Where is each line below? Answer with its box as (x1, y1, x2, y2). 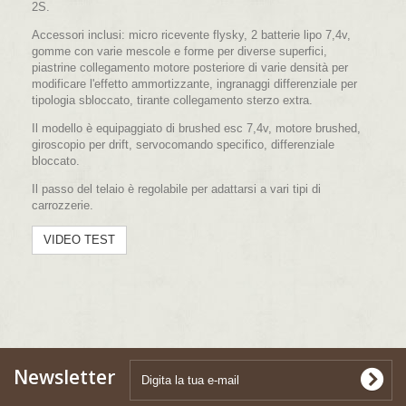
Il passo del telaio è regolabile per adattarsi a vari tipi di (32, 181, 321, 196)
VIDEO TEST (43, 232, 115, 246)
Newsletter (14, 363, 115, 390)
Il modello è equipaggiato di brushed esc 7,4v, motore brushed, (32, 121, 361, 135)
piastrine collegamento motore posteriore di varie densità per (32, 60, 348, 74)
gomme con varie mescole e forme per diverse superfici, (32, 43, 327, 58)
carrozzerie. (32, 198, 93, 212)
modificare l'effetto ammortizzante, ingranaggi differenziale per (32, 76, 357, 91)
